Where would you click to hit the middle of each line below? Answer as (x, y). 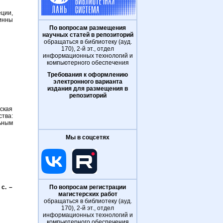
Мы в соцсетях (88, 137)
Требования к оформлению (88, 75)
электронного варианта (88, 82)
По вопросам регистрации (88, 187)
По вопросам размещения (88, 28)
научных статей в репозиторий (88, 35)
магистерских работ (88, 194)
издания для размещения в (88, 89)
